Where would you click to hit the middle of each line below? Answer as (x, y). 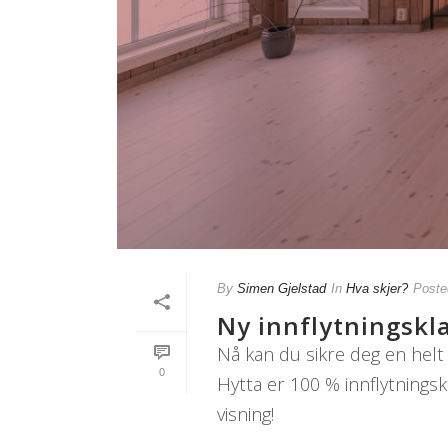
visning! (250, 413)
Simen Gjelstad (281, 288)
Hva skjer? (377, 288)
